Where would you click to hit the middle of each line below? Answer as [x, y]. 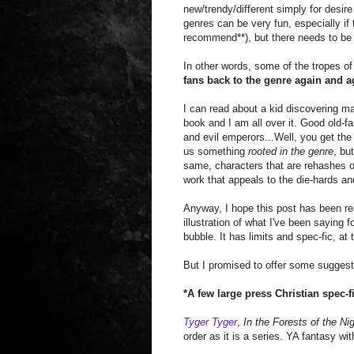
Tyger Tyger [210, 322]
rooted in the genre [291, 152]
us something [216, 152]
